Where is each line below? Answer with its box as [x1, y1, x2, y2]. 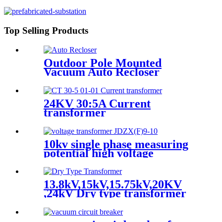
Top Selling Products [4, 25, 88, 36]
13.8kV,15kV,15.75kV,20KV [44, 178, 182, 191]
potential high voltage [44, 146, 154, 160]
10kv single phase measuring [44, 137, 188, 151]
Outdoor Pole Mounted [44, 56, 162, 69]
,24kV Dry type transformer [44, 187, 186, 200]
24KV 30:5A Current [44, 97, 151, 110]
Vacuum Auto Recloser [44, 65, 160, 78]
